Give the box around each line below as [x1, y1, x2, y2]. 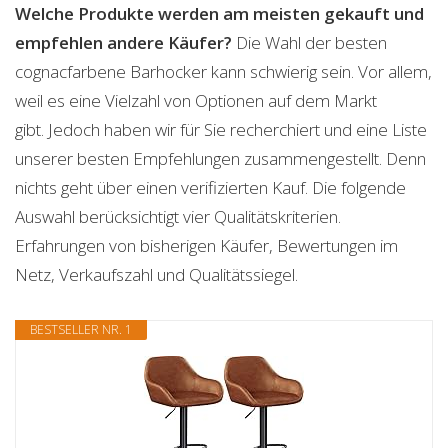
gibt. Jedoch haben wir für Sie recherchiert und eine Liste [15, 118, 427, 141]
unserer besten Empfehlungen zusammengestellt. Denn [15, 147, 426, 170]
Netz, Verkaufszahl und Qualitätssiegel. [15, 263, 298, 286]
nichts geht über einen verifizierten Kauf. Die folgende [15, 176, 406, 199]
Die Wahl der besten [232, 31, 387, 54]
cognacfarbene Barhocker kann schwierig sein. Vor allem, [15, 60, 432, 83]
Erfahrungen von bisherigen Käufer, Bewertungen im [15, 234, 398, 257]
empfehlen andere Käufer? [15, 31, 232, 54]
